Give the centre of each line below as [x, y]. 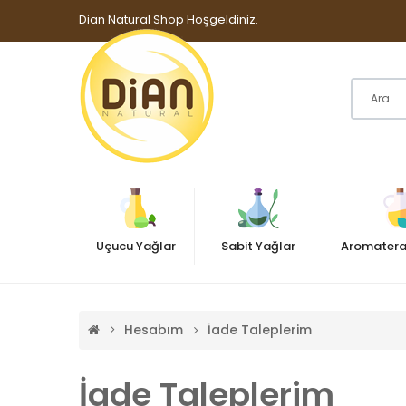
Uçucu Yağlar [136, 246]
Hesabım [154, 329]
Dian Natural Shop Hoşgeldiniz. [169, 19]
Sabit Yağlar [259, 246]
